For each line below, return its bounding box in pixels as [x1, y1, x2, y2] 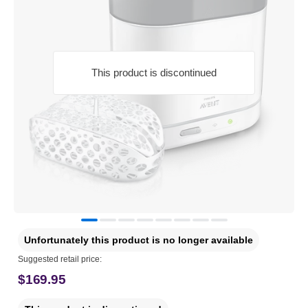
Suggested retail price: [18, 254, 102, 264]
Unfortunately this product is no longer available [24, 234, 253, 245]
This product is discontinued [91, 67, 217, 78]
